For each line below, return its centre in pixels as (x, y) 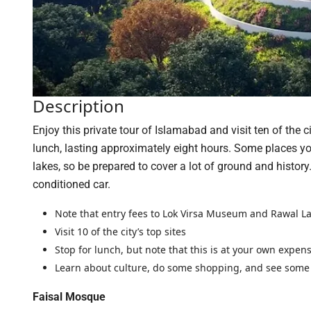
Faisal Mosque (69, 297)
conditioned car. (72, 184)
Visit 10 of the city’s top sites (120, 232)
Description (78, 106)
